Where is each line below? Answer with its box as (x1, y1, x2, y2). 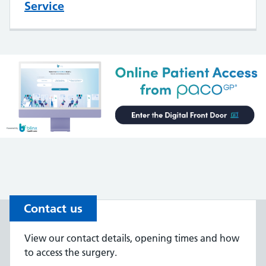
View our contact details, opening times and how (24, 232, 239, 245)
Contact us (24, 201, 83, 216)
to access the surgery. (24, 246, 117, 259)
